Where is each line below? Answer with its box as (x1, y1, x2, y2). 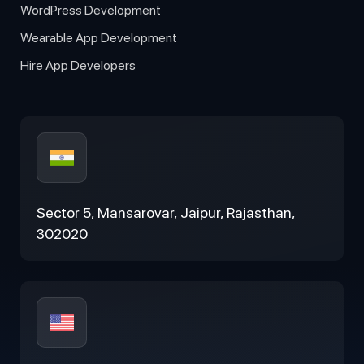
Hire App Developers (29, 57, 136, 73)
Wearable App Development (32, 29, 177, 45)
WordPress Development (32, 2, 161, 18)
